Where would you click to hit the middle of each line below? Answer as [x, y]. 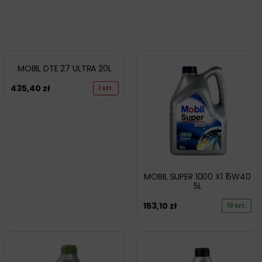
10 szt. [237, 205]
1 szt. [106, 88]
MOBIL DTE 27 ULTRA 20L [64, 68]
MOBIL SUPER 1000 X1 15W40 [197, 176]
